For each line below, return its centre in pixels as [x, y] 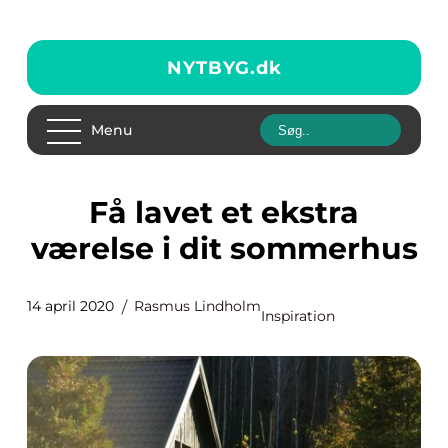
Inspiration [298, 316]
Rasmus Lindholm [197, 306]
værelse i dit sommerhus [224, 248]
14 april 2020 [70, 306]
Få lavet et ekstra [98, 212]
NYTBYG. [211, 67]
